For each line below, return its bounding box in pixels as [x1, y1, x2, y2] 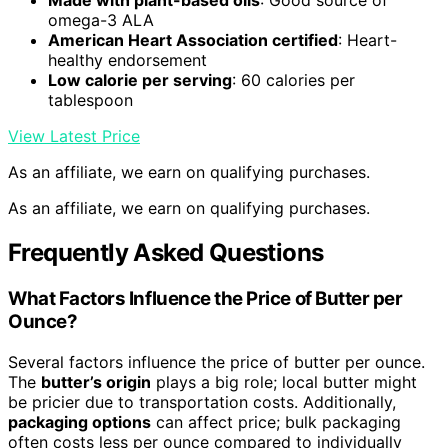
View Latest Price [8, 126, 140, 147]
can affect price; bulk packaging [151, 411, 401, 432]
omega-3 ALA [48, 10, 154, 31]
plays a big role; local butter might [151, 371, 417, 392]
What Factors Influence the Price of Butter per [8, 287, 403, 311]
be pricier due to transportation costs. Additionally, [8, 391, 396, 412]
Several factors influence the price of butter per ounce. [8, 351, 425, 372]
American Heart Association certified [48, 30, 338, 51]
